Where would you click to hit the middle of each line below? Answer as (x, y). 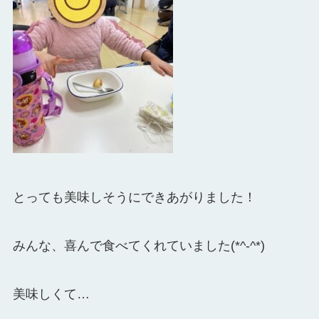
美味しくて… (51, 294)
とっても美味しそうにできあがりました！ (134, 198)
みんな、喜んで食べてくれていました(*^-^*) (138, 246)
